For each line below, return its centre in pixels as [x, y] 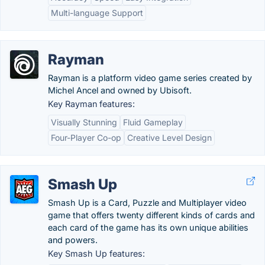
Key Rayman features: [91, 104]
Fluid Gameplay [153, 122]
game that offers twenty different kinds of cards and [151, 215]
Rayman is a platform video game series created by [150, 78]
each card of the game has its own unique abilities [148, 227]
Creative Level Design [169, 138]
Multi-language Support [97, 13]
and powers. [73, 240]
